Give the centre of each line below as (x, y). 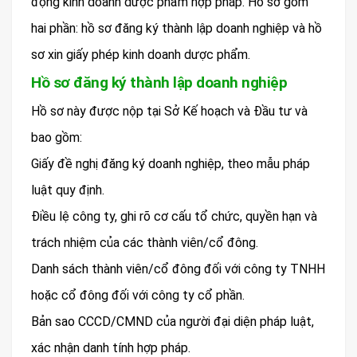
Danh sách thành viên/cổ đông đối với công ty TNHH (178, 269)
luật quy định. (68, 190)
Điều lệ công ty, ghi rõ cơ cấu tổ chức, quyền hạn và (174, 216)
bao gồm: (57, 137)
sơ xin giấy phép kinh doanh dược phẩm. (141, 54)
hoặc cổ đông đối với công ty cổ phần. (138, 295)
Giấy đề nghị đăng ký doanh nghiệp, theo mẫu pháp (171, 163)
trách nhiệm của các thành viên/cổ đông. (145, 242)
